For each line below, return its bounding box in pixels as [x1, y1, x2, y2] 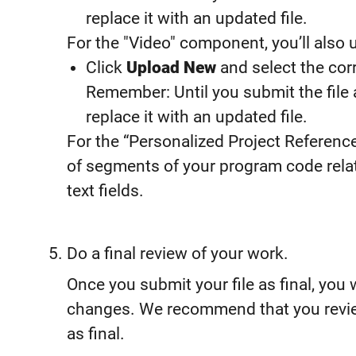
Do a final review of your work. [67, 243, 288, 263]
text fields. [67, 180, 144, 200]
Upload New [126, 57, 216, 77]
